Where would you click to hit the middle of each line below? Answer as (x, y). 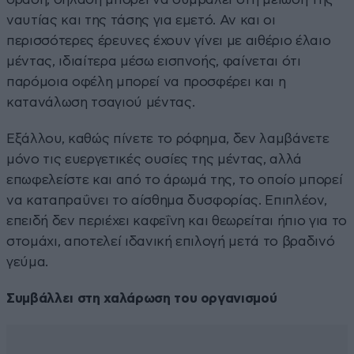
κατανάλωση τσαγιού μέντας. (101, 102)
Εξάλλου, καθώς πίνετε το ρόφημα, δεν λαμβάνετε (168, 138)
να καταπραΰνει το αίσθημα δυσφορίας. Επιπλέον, (167, 200)
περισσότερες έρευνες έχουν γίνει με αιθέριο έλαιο (169, 40)
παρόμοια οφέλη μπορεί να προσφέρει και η (146, 81)
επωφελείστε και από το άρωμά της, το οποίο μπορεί (175, 179)
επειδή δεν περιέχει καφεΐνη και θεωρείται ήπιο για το (177, 220)
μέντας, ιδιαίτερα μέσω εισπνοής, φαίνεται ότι (154, 61)
